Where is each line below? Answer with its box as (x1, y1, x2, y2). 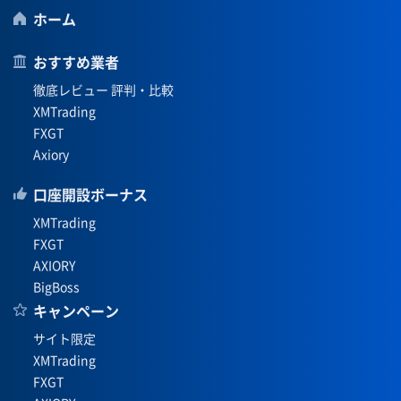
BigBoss (33, 277, 80, 295)
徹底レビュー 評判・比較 (33, 80, 174, 98)
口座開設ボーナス (33, 183, 148, 205)
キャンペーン (33, 299, 119, 321)
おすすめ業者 (33, 50, 119, 73)
